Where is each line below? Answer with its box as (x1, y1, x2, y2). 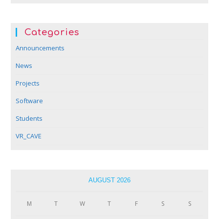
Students (16, 113, 43, 123)
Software (16, 96, 44, 105)
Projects (16, 78, 40, 88)
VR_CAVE (16, 131, 42, 140)
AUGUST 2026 (88, 176, 131, 184)
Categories (24, 27, 80, 37)
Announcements (16, 43, 65, 52)
